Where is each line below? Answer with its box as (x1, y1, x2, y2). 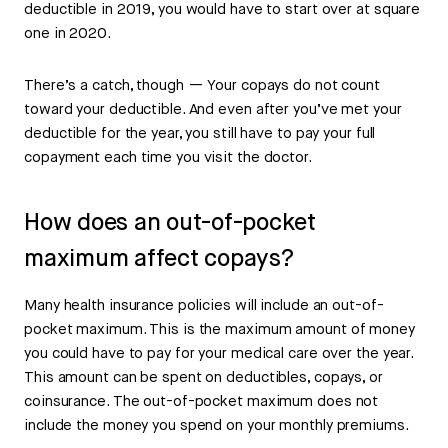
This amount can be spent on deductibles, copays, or (24, 368, 383, 388)
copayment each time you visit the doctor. (24, 148, 312, 168)
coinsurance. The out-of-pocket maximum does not (24, 392, 379, 412)
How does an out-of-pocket (24, 207, 316, 240)
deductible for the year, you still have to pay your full (24, 124, 376, 144)
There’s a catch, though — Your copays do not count (24, 76, 380, 96)
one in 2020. (24, 24, 111, 44)
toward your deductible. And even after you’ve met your (24, 100, 402, 120)
